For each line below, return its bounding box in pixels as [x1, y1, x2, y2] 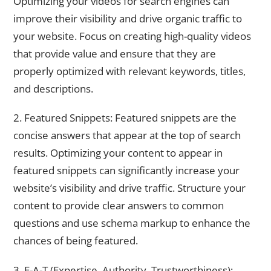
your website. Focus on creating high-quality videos [13, 28, 251, 43]
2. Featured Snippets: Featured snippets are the [13, 111, 237, 125]
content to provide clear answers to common [13, 198, 224, 213]
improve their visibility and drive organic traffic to [13, 11, 242, 25]
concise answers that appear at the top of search [13, 128, 241, 143]
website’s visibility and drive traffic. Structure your [13, 181, 246, 195]
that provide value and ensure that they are [13, 46, 216, 60]
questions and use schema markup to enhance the [13, 216, 250, 230]
